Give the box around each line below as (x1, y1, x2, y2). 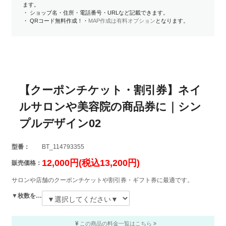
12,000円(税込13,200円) (41, 158, 140, 168)
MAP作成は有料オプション (88, 18, 155, 24)
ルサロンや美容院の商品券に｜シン (19, 100, 201, 114)
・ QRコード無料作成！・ (22, 18, 88, 24)
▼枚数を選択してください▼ (35, 192, 42, 200)
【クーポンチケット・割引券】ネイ (19, 84, 201, 97)
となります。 (155, 18, 189, 24)
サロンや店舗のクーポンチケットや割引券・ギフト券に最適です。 (11, 177, 193, 184)
